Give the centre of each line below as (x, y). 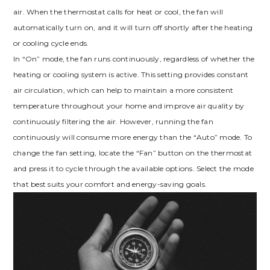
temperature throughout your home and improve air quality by (129, 105)
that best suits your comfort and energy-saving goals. (110, 184)
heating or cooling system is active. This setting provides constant (131, 74)
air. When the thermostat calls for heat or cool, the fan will (118, 11)
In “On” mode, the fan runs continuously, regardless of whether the (134, 58)
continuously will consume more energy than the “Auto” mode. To (133, 137)
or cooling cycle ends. (51, 43)
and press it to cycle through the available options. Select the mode (133, 168)
